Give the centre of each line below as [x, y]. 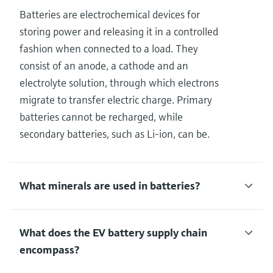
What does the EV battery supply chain [113, 232]
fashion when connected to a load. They [109, 48]
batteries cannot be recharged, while [101, 116]
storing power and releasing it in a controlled [119, 31]
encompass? [49, 249]
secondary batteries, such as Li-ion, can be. [115, 133]
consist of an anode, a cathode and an [104, 65]
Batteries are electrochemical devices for [110, 14]
